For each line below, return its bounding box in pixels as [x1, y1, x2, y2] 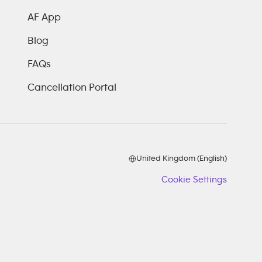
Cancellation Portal [27, 82, 116, 93]
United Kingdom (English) [136, 154, 227, 163]
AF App [27, 12, 61, 23]
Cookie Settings [161, 175, 227, 184]
